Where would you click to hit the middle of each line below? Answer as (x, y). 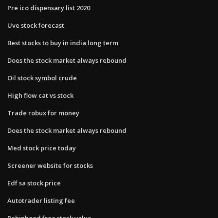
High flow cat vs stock (40, 95)
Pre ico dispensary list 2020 (49, 8)
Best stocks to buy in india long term (63, 43)
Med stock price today (42, 148)
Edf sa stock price (34, 183)
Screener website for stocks (50, 165)
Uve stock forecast (36, 25)
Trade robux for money (43, 113)
